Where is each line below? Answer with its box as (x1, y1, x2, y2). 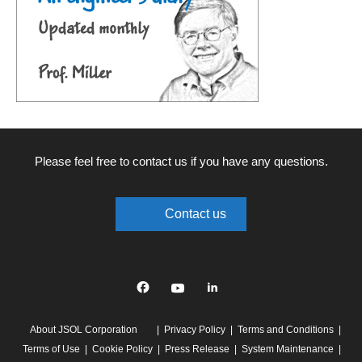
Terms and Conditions (238, 324, 334, 336)
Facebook (43, 284, 86, 296)
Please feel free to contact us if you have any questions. (34, 154, 328, 169)
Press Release (165, 343, 229, 356)
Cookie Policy (92, 343, 153, 356)
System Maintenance (242, 343, 334, 356)
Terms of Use (23, 343, 80, 356)
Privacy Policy (164, 324, 225, 336)
